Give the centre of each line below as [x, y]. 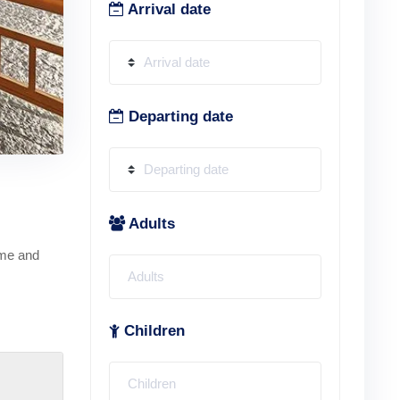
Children [152, 331]
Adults [150, 224]
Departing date [179, 117]
